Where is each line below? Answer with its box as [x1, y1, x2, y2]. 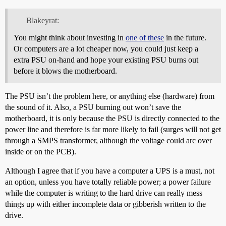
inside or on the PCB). [5, 147, 76, 156]
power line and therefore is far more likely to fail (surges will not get [5, 125, 221, 134]
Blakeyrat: [26, 16, 59, 25]
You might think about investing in [14, 33, 126, 42]
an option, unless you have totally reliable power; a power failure [5, 177, 211, 186]
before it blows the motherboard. [14, 66, 117, 75]
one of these [126, 33, 164, 42]
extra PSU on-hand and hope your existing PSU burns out [14, 55, 198, 64]
